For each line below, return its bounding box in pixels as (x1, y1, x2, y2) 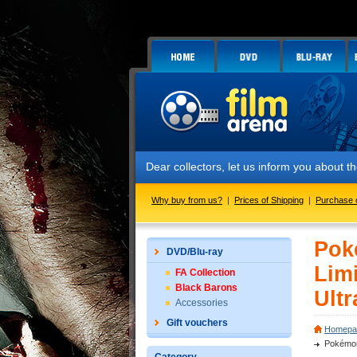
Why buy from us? (151, 195, 222, 205)
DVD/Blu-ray (167, 246, 223, 257)
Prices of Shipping (234, 195, 304, 205)
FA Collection (175, 267, 235, 278)
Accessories (175, 297, 228, 308)
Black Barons (175, 282, 237, 293)
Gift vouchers (167, 317, 228, 328)
